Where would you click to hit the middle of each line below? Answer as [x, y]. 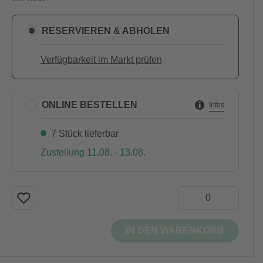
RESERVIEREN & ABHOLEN [105, 31]
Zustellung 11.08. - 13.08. [93, 152]
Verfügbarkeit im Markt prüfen [101, 60]
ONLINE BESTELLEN [89, 104]
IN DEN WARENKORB [175, 230]
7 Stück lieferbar [85, 134]
